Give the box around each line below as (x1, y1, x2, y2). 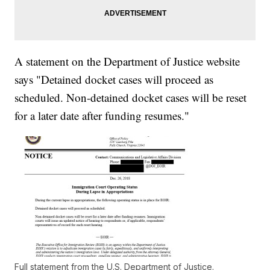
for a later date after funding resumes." (14, 108, 190, 124)
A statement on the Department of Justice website (14, 54, 240, 69)
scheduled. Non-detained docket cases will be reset (14, 90, 247, 105)
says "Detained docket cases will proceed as (14, 72, 214, 87)
